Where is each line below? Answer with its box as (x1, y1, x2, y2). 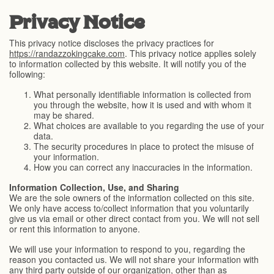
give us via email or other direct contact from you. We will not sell (9, 212, 259, 224)
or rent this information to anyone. (9, 223, 140, 235)
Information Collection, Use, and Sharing (9, 181, 179, 193)
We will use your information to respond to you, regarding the (9, 243, 245, 255)
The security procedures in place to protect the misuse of (34, 140, 254, 152)
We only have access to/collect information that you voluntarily (9, 202, 249, 214)
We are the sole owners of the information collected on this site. (9, 191, 254, 204)
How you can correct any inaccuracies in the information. (34, 161, 253, 173)
